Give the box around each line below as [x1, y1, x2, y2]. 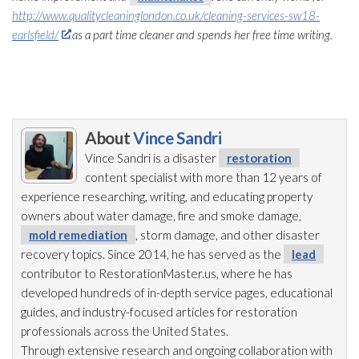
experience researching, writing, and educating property [21, 188, 313, 204]
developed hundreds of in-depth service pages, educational [21, 284, 333, 300]
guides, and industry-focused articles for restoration [21, 304, 297, 319]
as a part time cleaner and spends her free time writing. [70, 26, 333, 42]
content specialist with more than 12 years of [85, 169, 322, 184]
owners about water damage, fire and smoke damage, [21, 208, 301, 223]
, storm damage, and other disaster [135, 227, 320, 242]
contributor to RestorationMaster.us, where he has [21, 265, 292, 280]
